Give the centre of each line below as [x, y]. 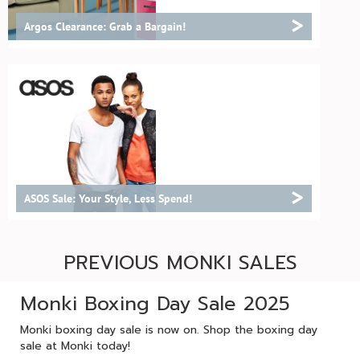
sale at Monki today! [75, 346]
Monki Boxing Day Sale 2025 [155, 304]
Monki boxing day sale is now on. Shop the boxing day [169, 330]
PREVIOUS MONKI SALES [180, 263]
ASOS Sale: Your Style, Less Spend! [108, 198]
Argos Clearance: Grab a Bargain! [105, 27]
